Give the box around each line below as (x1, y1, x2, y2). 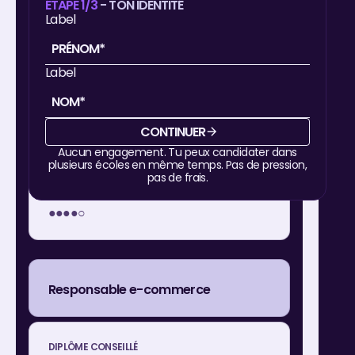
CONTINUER (139, 122, 206, 141)
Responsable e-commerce (48, 280, 211, 299)
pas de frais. (147, 169, 208, 185)
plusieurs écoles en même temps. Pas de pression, (48, 156, 307, 173)
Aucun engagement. (58, 143, 169, 160)
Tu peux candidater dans (168, 143, 297, 160)
